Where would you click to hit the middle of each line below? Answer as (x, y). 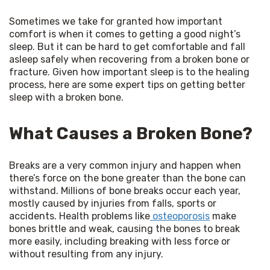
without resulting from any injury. (86, 254)
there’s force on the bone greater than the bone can (127, 178)
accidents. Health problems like (80, 216)
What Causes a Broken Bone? (131, 133)
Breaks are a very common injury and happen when (125, 165)
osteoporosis (180, 216)
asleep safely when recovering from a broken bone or (129, 59)
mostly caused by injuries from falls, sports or (113, 203)
